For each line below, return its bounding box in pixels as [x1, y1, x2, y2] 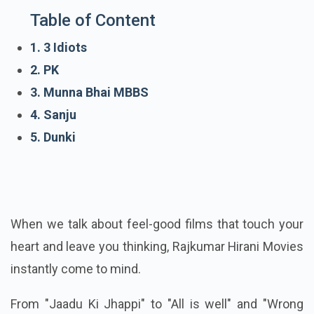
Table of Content [30, 11, 156, 31]
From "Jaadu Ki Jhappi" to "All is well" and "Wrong [11, 296, 303, 312]
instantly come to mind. [11, 261, 141, 277]
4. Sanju [30, 107, 76, 123]
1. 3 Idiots [30, 40, 87, 55]
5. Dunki [30, 130, 76, 145]
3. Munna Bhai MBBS [30, 85, 149, 100]
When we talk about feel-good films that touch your [11, 217, 303, 232]
